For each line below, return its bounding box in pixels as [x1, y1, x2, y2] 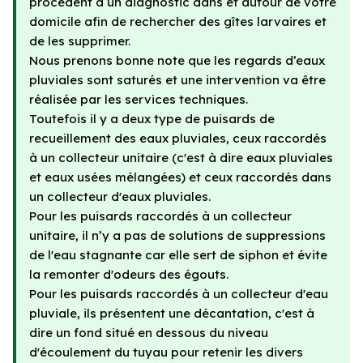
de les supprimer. [29, 33, 130, 49]
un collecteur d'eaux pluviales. [29, 189, 211, 204]
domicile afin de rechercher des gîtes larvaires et [29, 14, 327, 29]
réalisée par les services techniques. [29, 92, 248, 107]
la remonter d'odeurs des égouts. [29, 267, 228, 282]
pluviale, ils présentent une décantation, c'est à [29, 305, 314, 321]
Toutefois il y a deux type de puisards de [29, 111, 275, 126]
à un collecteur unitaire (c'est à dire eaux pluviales [29, 150, 333, 165]
